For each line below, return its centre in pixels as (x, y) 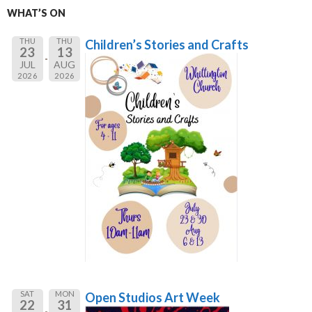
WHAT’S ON (36, 13)
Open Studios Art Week (153, 297)
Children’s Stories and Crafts (167, 44)
